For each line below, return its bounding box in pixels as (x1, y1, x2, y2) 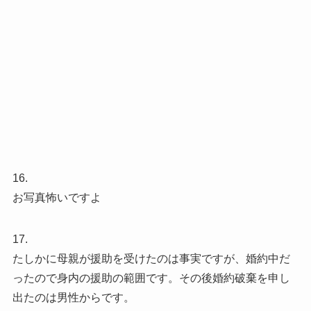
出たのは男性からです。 (12, 292, 135, 304)
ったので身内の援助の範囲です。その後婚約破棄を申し (12, 272, 290, 285)
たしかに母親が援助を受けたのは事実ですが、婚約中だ (12, 253, 290, 265)
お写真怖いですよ (12, 192, 101, 204)
